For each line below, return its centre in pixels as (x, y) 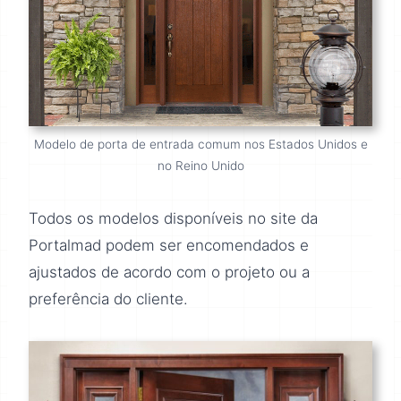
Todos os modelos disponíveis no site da (173, 219)
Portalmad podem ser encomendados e (169, 246)
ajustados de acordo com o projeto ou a (169, 273)
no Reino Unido (200, 166)
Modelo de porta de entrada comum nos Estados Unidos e (200, 145)
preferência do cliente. (108, 299)
